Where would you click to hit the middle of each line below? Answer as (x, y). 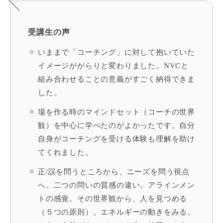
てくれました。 (65, 153)
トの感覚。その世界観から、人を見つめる (113, 199)
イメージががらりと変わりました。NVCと (113, 66)
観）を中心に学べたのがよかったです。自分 (117, 126)
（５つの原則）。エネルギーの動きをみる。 (116, 212)
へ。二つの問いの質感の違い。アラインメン (116, 185)
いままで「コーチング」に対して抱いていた (117, 53)
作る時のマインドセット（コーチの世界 (124, 112)
